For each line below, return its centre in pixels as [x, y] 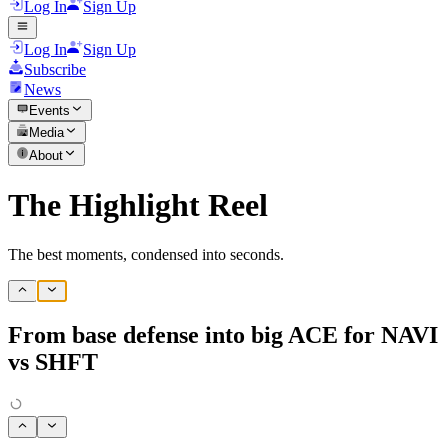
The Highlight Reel [138, 205]
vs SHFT [53, 361]
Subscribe [55, 69]
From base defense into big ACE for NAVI [223, 334]
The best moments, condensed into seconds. [146, 254]
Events [50, 110]
